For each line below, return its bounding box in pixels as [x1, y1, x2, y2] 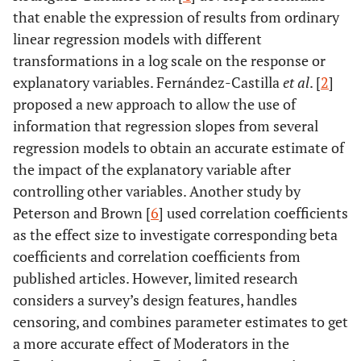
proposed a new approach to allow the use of [13, 94, 296, 114]
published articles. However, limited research [13, 268, 298, 288]
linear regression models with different [13, 29, 262, 48]
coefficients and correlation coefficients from [13, 247, 301, 266]
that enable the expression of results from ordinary [13, 7, 339, 27]
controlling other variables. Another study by [13, 181, 301, 201]
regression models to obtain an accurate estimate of [13, 138, 344, 157]
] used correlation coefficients [159, 203, 348, 222]
